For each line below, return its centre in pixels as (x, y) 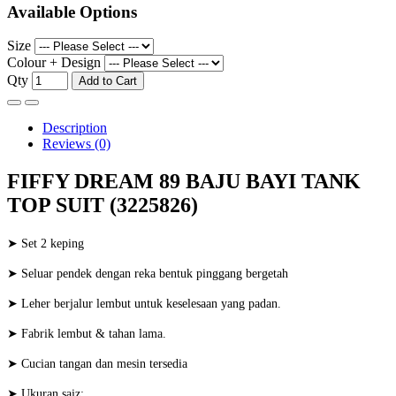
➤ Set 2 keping (46, 244)
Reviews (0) (76, 144)
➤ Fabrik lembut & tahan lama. (87, 334)
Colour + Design (54, 63)
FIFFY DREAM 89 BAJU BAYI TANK (184, 182)
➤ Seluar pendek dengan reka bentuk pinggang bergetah (148, 274)
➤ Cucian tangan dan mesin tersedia (97, 364)
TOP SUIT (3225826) (103, 206)
